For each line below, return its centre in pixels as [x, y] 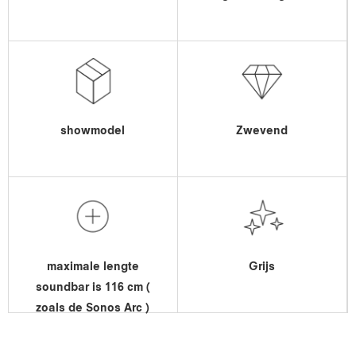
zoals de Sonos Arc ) [93, 308]
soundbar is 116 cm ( [93, 288]
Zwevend [262, 131]
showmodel [93, 131]
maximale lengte [93, 267]
